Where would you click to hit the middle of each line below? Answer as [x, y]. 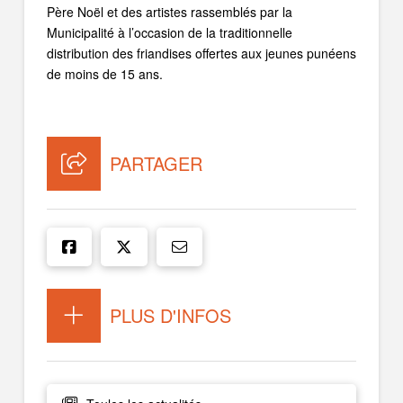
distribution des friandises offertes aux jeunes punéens [201, 54]
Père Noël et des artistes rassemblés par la [169, 12]
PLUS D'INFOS [170, 316]
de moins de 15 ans [103, 74]
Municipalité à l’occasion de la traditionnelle [169, 33]
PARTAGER [156, 164]
